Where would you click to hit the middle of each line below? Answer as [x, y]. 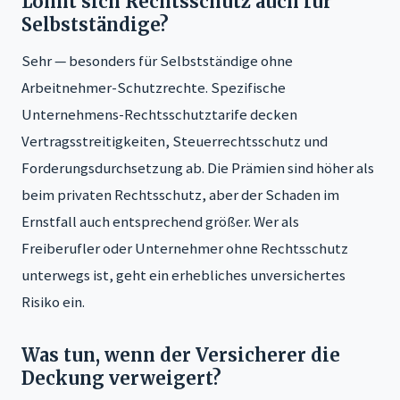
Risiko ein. [53, 301]
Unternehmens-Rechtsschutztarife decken [159, 114]
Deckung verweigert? [121, 378]
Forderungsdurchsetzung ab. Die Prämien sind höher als [198, 167]
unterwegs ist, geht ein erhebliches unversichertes [183, 275]
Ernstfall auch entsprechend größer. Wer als [160, 221]
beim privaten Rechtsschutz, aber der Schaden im [180, 194]
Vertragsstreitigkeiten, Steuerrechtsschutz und [175, 141]
